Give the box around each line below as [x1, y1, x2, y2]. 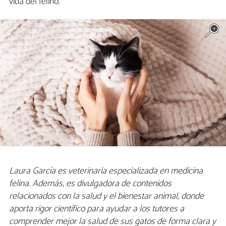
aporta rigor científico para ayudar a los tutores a [9, 201, 184, 216]
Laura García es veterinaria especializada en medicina [9, 163, 203, 179]
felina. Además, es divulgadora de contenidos [9, 176, 172, 191]
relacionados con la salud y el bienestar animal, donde [9, 188, 204, 204]
